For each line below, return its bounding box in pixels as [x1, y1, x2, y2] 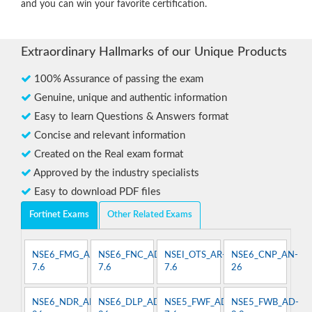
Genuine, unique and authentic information [31, 93, 227, 104]
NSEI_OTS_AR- [164, 250, 226, 260]
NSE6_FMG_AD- [31, 250, 100, 260]
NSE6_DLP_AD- [98, 297, 164, 307]
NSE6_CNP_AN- [231, 250, 298, 260]
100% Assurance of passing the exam [31, 74, 203, 85]
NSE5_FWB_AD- [231, 297, 299, 307]
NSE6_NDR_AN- [31, 297, 100, 307]
